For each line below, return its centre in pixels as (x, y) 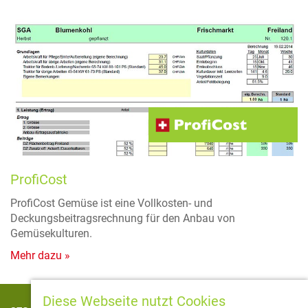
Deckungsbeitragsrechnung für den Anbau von (123, 218)
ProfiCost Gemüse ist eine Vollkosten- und (111, 203)
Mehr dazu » (40, 255)
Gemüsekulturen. (51, 233)
